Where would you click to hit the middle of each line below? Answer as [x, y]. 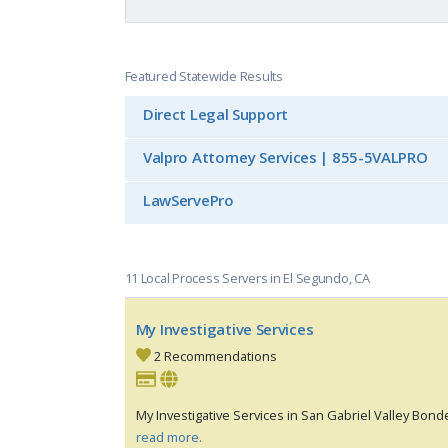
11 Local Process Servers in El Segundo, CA [247, 278]
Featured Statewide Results [203, 75]
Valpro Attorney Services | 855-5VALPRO [285, 157]
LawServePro [188, 200]
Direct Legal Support [215, 114]
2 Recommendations [214, 355]
